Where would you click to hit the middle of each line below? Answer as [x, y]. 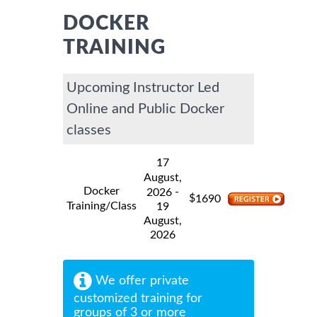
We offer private [140, 281]
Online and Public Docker [145, 109]
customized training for [138, 298]
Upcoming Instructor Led [143, 87]
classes [89, 130]
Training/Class [102, 206]
